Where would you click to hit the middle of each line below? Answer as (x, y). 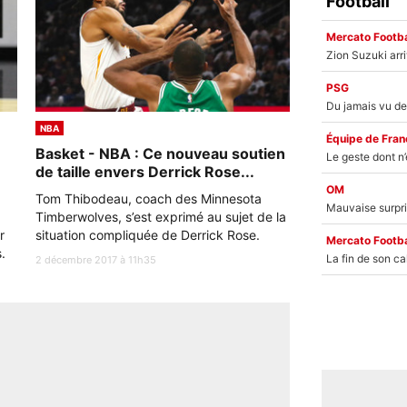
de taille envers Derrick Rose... (145, 172)
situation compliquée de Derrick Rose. (148, 235)
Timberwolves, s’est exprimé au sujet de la (161, 217)
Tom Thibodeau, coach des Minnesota (149, 199)
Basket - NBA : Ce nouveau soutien (160, 154)
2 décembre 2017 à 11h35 (96, 260)
